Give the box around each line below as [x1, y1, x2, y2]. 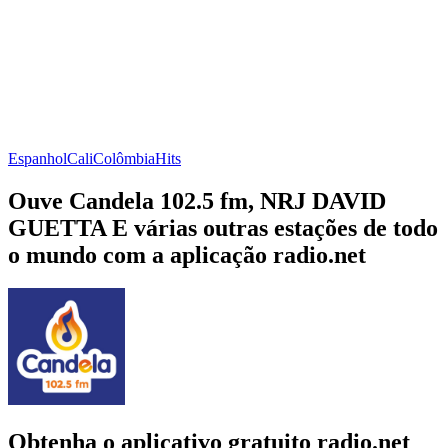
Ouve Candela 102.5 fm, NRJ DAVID [8, 187, 386, 214]
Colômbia [93, 149, 155, 167]
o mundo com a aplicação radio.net [8, 241, 366, 268]
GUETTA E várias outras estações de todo [8, 214, 438, 241]
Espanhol [8, 149, 67, 167]
